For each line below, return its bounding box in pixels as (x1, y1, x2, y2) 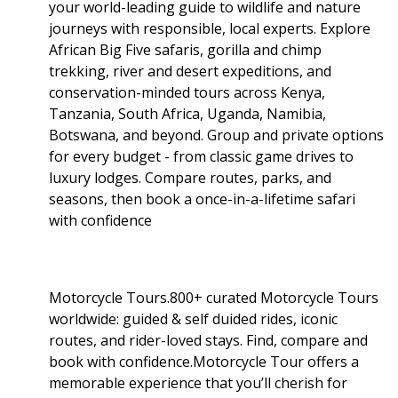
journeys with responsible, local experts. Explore (49, 18, 370, 38)
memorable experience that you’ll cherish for (49, 372, 347, 393)
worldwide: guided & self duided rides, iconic (49, 308, 338, 329)
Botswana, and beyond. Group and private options (49, 124, 384, 145)
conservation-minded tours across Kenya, (49, 82, 325, 102)
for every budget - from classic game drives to (49, 146, 354, 166)
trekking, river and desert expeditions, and (49, 60, 331, 81)
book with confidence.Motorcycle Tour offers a (49, 351, 359, 371)
